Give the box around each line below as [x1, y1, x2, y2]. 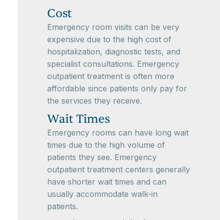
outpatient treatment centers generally [47, 165, 190, 175]
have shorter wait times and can [47, 177, 166, 187]
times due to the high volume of [47, 140, 165, 150]
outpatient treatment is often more [47, 71, 174, 82]
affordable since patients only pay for [47, 83, 187, 94]
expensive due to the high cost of [47, 34, 171, 45]
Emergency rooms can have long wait [47, 128, 189, 138]
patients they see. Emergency [47, 152, 157, 163]
